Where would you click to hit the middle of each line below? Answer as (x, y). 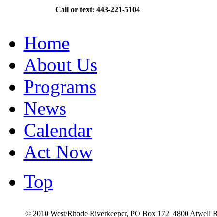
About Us (60, 65)
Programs (60, 87)
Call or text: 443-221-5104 (97, 9)
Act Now (58, 152)
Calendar (58, 130)
